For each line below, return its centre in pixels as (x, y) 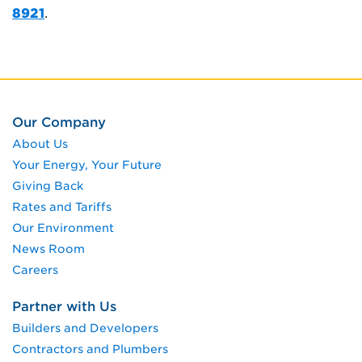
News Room (48, 248)
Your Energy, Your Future (87, 164)
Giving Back (48, 185)
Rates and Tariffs (62, 206)
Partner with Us (64, 306)
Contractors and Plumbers (90, 349)
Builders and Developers (85, 328)
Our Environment (63, 227)
